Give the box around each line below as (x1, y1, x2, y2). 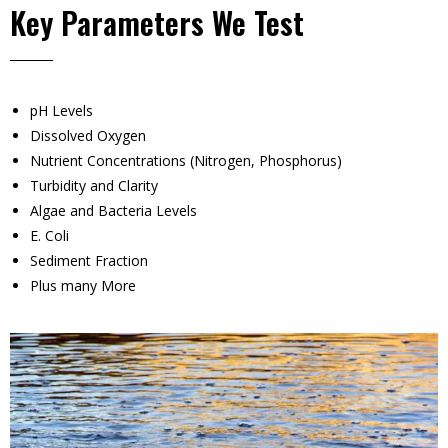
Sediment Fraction (30, 250, 148, 270)
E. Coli (30, 225, 69, 245)
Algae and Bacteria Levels (30, 200, 197, 220)
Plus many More (30, 275, 136, 295)
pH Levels (30, 100, 93, 120)
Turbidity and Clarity (30, 175, 158, 195)
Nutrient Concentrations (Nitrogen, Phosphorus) (30, 150, 342, 170)
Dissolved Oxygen (30, 125, 146, 145)
